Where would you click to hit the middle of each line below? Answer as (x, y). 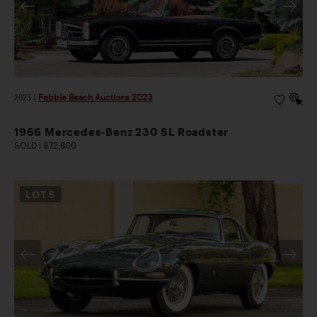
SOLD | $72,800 (45, 145)
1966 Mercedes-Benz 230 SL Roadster (122, 132)
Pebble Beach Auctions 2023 (95, 97)
